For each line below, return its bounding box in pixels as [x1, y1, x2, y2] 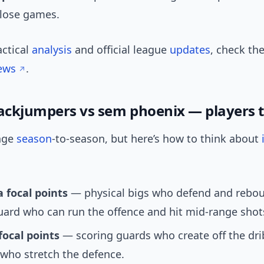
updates [170, 42, 210, 57]
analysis [32, 42, 72, 57]
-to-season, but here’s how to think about [52, 131, 262, 146]
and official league [72, 42, 170, 57]
